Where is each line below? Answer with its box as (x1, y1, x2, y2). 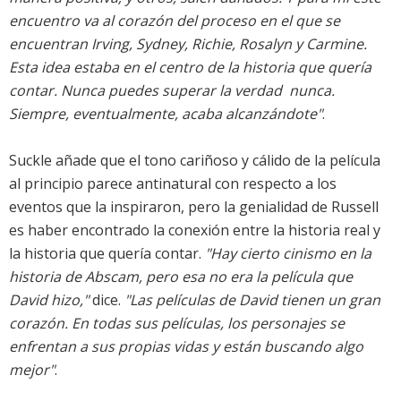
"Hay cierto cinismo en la (205, 243, 371, 264)
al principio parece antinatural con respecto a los (9, 174, 337, 194)
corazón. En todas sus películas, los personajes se (9, 313, 345, 334)
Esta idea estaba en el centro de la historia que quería (9, 57, 371, 78)
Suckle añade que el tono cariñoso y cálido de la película (9, 150, 380, 171)
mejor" (9, 360, 55, 380)
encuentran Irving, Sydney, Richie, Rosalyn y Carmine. (9, 34, 367, 55)
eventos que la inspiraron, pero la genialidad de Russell (9, 197, 379, 218)
